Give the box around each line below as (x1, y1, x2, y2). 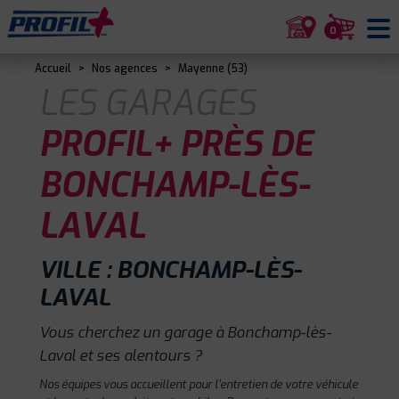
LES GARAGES (39, 81, 256, 126)
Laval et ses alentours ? (39, 346, 202, 365)
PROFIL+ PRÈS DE (39, 122, 313, 167)
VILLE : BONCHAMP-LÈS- (39, 255, 301, 286)
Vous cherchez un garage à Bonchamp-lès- (39, 322, 331, 342)
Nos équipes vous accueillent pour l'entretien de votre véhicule (39, 377, 358, 392)
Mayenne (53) (178, 61, 248, 76)
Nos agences (92, 61, 158, 76)
